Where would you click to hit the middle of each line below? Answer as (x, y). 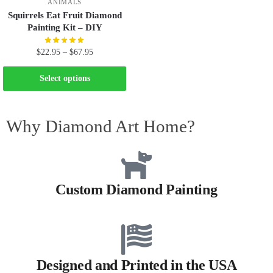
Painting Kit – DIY (65, 28)
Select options (65, 79)
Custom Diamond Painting (136, 189)
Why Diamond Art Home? (101, 126)
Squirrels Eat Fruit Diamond (65, 16)
